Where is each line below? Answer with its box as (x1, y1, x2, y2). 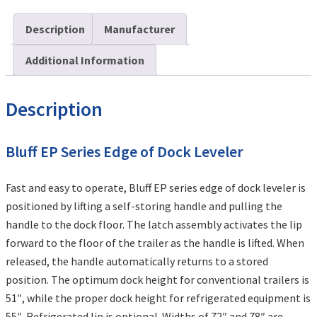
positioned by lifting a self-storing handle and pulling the (6, 199, 282, 214)
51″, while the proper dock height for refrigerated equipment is (6, 291, 311, 306)
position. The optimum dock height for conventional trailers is (6, 272, 309, 287)
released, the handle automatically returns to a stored (6, 254, 268, 269)
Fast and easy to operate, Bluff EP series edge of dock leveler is (6, 180, 306, 195)
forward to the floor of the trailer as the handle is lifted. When (6, 236, 304, 250)
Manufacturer (104, 22, 175, 37)
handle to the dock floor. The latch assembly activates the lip (6, 217, 302, 232)
